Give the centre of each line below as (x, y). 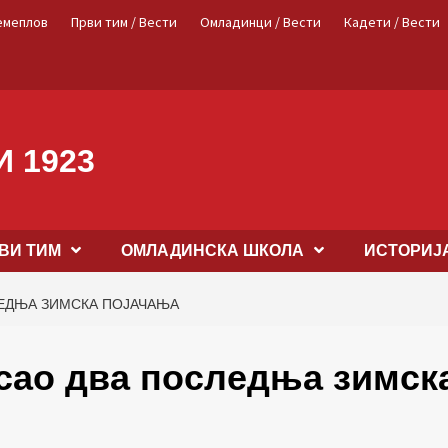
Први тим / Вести (124, 22)
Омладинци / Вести (260, 22)
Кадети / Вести (392, 22)
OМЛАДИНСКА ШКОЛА (212, 250)
